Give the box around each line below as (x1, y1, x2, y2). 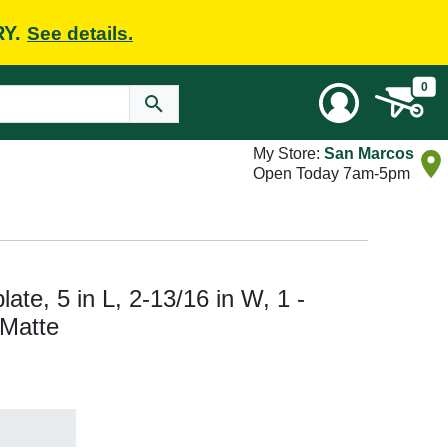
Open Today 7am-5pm (253, 165, 410, 182)
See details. (27, 22, 133, 44)
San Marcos (324, 145, 414, 162)
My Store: (253, 145, 324, 162)
